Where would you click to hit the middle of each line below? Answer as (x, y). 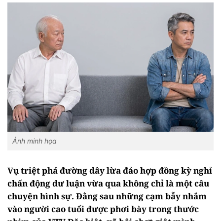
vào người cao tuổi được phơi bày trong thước (103, 209)
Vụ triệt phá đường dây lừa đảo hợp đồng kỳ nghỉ (110, 170)
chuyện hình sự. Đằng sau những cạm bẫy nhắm (107, 196)
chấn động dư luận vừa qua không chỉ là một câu (108, 183)
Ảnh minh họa (35, 141)
